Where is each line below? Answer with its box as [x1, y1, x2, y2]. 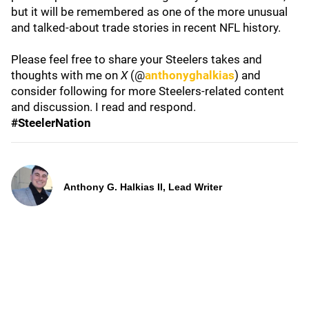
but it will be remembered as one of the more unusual [11, 5, 288, 19]
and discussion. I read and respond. [11, 100, 199, 114]
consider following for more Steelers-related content [11, 84, 284, 98]
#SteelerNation [11, 116, 91, 130]
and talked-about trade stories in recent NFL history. [11, 21, 281, 34]
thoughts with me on [11, 68, 121, 82]
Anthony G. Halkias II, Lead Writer [63, 181, 222, 192]
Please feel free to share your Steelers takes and [11, 52, 262, 66]
